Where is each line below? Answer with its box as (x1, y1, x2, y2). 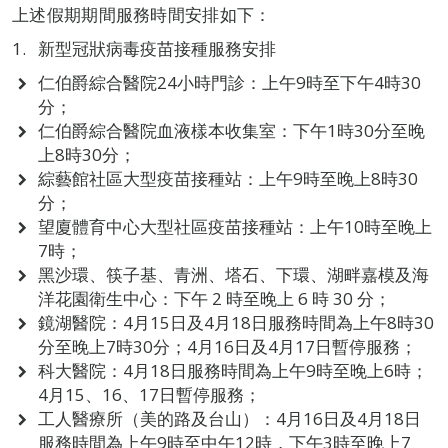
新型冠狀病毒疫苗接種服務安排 (37, 37, 276, 61)
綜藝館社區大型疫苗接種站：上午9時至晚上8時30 (37, 167, 418, 191)
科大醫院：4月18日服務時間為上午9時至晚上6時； (37, 359, 428, 383)
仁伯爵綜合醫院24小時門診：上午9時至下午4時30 (37, 71, 421, 95)
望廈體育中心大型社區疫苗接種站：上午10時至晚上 (37, 215, 432, 239)
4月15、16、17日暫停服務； (37, 383, 261, 407)
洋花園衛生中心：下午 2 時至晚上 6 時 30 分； (37, 287, 391, 311)
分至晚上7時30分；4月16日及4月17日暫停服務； (37, 335, 417, 359)
